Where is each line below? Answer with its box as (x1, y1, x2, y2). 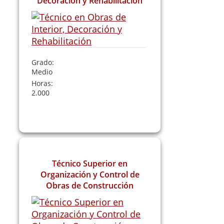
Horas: (31, 78, 53, 88)
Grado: (31, 57, 54, 67)
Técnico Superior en (52, 157, 128, 169)
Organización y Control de (40, 168, 139, 180)
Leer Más (69, 104, 110, 117)
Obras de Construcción (46, 179, 134, 191)
